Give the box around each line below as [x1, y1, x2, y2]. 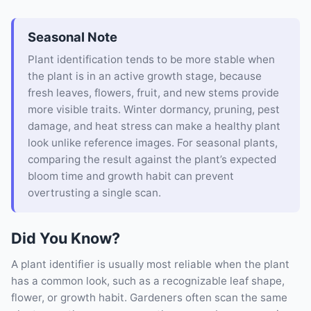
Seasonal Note [28, 28, 117, 44]
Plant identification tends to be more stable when [28, 53, 275, 67]
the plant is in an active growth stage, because [28, 69, 262, 83]
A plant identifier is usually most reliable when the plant [11, 258, 289, 271]
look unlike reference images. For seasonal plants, [28, 136, 278, 150]
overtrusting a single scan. [28, 186, 161, 200]
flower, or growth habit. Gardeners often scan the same [11, 291, 287, 305]
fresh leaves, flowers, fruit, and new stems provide [28, 86, 279, 100]
